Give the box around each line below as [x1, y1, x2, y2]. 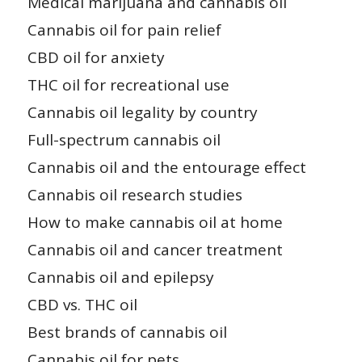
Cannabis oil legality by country [27, 101, 258, 123]
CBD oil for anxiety [27, 46, 165, 68]
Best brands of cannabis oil [27, 321, 227, 343]
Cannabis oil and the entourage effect [27, 156, 306, 178]
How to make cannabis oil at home [27, 211, 283, 233]
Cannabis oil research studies [27, 183, 242, 205]
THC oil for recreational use [27, 74, 229, 95]
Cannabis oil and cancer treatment [27, 238, 283, 260]
